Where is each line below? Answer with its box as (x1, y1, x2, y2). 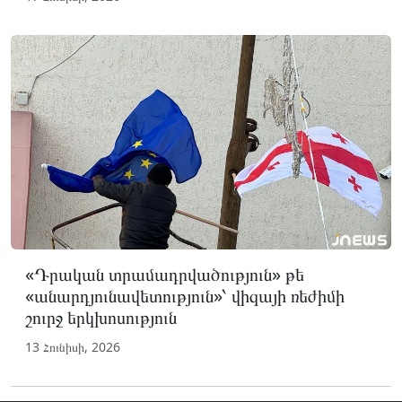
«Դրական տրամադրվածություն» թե (25, 261, 304, 286)
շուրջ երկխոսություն (25, 304, 177, 329)
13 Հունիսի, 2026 (25, 337, 120, 355)
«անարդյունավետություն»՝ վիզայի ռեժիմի (25, 283, 345, 308)
